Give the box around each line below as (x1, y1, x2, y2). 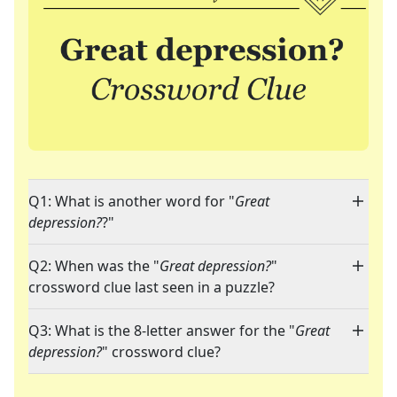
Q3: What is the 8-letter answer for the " (28, 321, 295, 341)
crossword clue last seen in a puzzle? (28, 277, 275, 298)
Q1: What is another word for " (28, 191, 235, 212)
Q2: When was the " (28, 256, 160, 276)
